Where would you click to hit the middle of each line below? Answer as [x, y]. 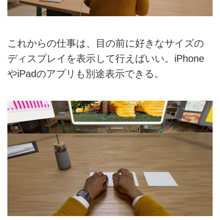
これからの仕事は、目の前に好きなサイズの [106, 43]
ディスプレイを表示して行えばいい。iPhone [106, 58]
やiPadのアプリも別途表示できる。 [86, 73]
